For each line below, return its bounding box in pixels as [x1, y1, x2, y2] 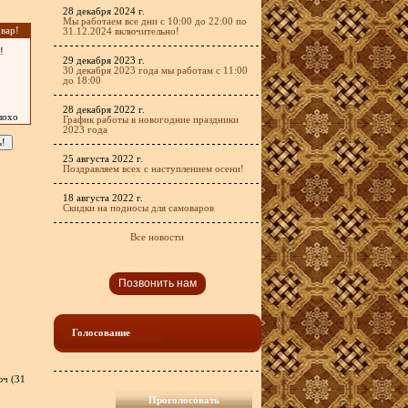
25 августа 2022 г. [62, 154, 143, 164]
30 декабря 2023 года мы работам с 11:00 [62, 66, 248, 76]
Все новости [130, 232, 184, 242]
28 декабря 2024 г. [62, 6, 145, 16]
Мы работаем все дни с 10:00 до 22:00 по [62, 16, 247, 26]
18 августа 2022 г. [62, 193, 143, 203]
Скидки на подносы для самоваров [62, 203, 214, 213]
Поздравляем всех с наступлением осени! [62, 164, 244, 174]
